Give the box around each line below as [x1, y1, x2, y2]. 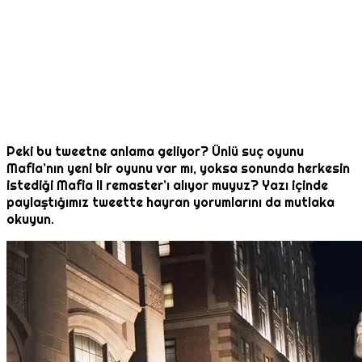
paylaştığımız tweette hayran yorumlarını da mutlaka [6, 194, 335, 212]
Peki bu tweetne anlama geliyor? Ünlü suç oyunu [6, 143, 304, 161]
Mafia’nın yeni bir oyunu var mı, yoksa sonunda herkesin [6, 160, 350, 178]
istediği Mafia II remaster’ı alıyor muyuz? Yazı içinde [6, 177, 328, 195]
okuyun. [6, 211, 54, 229]
